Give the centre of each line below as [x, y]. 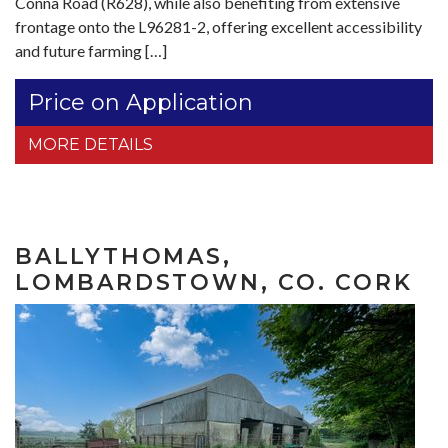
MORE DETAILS [90, 144]
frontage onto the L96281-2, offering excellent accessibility [218, 26]
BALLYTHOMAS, [123, 256]
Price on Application [140, 102]
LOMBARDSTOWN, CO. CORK [214, 282]
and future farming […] [91, 50]
